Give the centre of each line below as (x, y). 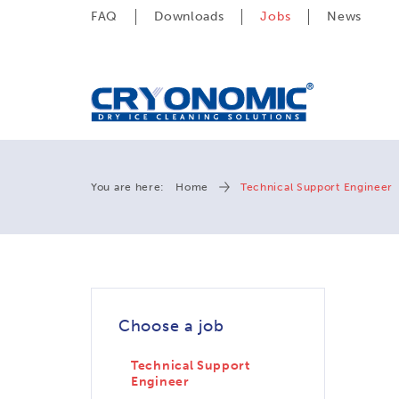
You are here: (128, 187)
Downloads (189, 16)
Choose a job (171, 326)
